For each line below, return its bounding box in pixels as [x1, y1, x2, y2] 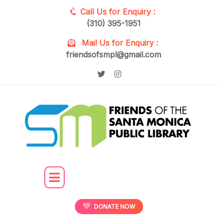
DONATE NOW [92, 202, 135, 210]
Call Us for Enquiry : [80, 7, 155, 17]
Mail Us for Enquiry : [79, 38, 158, 48]
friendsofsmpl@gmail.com [66, 50, 161, 59]
